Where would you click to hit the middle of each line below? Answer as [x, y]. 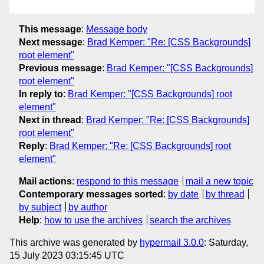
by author [88, 207]
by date [183, 194]
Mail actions [45, 181]
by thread [225, 194]
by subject [40, 207]
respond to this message [128, 181]
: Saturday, [226, 242]
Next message [51, 42]
